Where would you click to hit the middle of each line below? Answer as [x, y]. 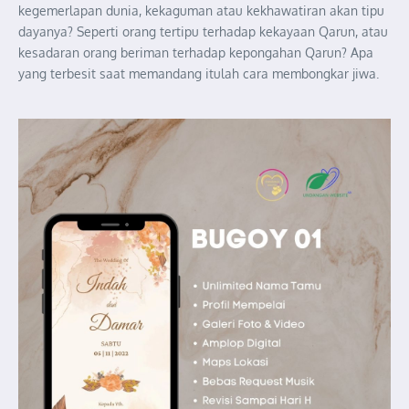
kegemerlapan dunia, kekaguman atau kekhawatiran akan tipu [201, 10]
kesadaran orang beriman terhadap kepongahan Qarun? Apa [196, 52]
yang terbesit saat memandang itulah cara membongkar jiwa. [199, 73]
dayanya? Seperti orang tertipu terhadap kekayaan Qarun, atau [203, 31]
